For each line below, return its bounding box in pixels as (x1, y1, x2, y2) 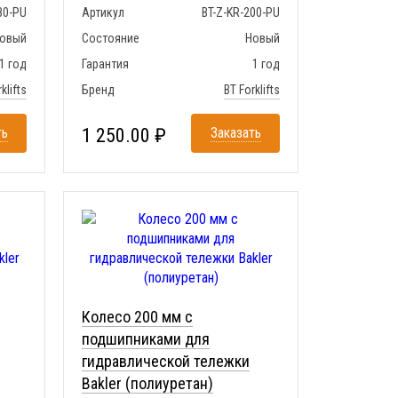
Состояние (82, 31, 139, 45)
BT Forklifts (224, 83, 280, 97)
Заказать (210, 124, 261, 141)
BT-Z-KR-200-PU (202, 5, 280, 20)
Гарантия (82, 57, 129, 71)
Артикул (82, 5, 124, 20)
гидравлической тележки (82, 352, 250, 370)
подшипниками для (82, 330, 210, 348)
